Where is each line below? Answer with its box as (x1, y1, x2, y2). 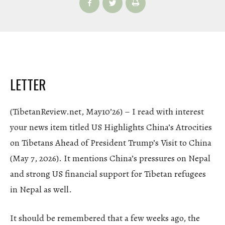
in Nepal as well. (10, 183, 72, 195)
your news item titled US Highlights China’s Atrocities (10, 121, 212, 133)
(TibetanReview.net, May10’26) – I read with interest (10, 105, 204, 118)
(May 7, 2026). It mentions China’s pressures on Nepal (10, 152, 210, 164)
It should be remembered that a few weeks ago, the (10, 211, 200, 224)
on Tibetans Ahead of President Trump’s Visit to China (10, 136, 211, 149)
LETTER (10, 74, 46, 94)
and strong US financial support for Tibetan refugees (10, 167, 206, 180)
